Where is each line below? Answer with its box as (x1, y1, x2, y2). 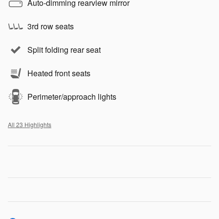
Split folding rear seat (27, 44, 101, 56)
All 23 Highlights (8, 120, 51, 129)
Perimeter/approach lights (27, 91, 116, 103)
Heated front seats (27, 67, 90, 79)
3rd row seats (27, 21, 74, 32)
